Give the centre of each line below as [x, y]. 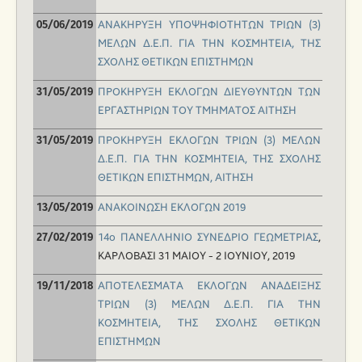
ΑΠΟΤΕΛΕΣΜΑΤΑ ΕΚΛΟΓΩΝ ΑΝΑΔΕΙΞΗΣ [209, 286]
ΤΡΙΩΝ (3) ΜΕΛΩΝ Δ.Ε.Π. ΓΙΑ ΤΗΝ [209, 305]
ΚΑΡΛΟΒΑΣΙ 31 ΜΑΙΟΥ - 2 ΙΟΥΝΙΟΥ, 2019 [196, 257]
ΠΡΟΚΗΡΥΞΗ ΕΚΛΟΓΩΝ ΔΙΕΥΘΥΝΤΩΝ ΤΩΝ [209, 93]
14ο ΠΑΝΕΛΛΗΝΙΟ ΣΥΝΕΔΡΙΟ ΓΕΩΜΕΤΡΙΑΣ [208, 238]
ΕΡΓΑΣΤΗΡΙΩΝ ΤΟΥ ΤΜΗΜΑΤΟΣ [177, 111]
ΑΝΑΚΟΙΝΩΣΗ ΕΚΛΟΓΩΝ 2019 [172, 208]
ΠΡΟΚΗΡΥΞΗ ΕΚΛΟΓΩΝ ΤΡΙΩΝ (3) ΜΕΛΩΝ [209, 141]
